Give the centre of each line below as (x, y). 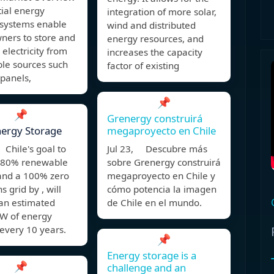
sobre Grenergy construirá (164, 162)
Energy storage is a (152, 256)
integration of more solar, (162, 12)
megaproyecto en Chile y (161, 176)
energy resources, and (155, 39)
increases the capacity (155, 52)
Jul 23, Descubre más (157, 149)
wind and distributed (151, 25)
